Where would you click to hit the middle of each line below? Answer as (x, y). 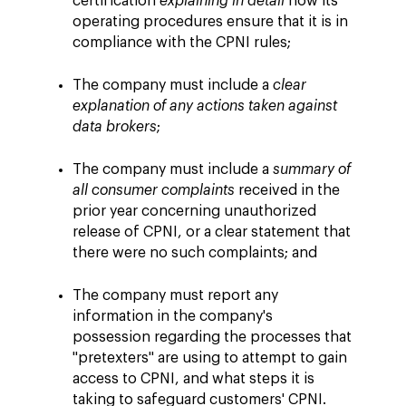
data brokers (115, 127)
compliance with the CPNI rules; (182, 43)
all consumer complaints (154, 190)
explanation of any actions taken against (205, 106)
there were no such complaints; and (195, 253)
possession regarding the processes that (212, 337)
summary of (312, 169)
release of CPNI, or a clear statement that (212, 232)
